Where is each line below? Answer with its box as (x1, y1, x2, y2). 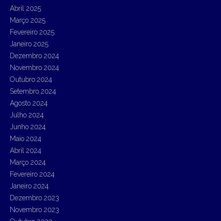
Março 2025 (10, 16, 45, 24)
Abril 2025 (10, 4, 41, 12)
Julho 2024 (10, 110, 44, 119)
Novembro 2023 (10, 205, 59, 214)
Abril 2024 (10, 146, 41, 154)
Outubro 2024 (10, 75, 52, 83)
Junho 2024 (10, 122, 46, 131)
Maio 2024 (10, 134, 41, 143)
